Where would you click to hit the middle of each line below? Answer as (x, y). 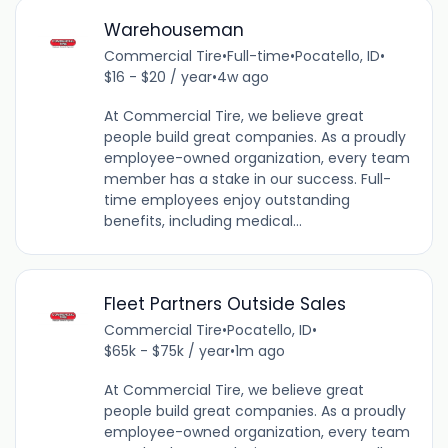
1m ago (259, 350)
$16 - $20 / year (157, 77)
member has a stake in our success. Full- (247, 179)
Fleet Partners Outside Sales (224, 303)
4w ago (242, 77)
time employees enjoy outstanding (226, 200)
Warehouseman (173, 30)
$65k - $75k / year (166, 350)
